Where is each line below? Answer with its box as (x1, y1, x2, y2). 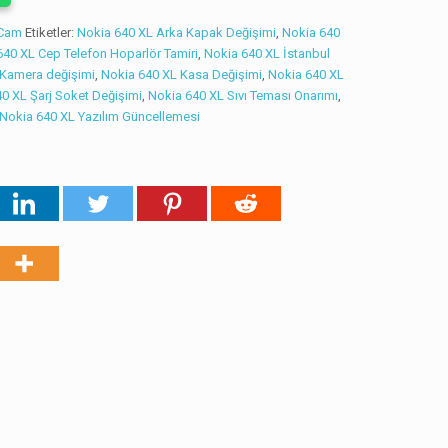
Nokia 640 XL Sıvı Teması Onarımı (148, 88, 339, 103)
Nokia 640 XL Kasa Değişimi (101, 67, 263, 82)
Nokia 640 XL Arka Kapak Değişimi (77, 25, 277, 40)
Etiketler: (25, 25, 78, 40)
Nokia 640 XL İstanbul (204, 46, 331, 61)
